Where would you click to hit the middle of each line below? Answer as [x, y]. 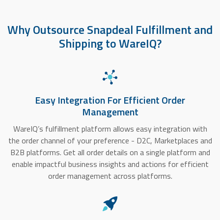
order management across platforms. [110, 176]
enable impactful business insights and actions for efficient [110, 164]
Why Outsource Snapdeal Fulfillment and [110, 30]
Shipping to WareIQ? [110, 43]
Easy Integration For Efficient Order [110, 100]
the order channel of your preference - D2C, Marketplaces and [110, 141]
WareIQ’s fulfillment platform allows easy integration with [110, 129]
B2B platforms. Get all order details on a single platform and [110, 152]
